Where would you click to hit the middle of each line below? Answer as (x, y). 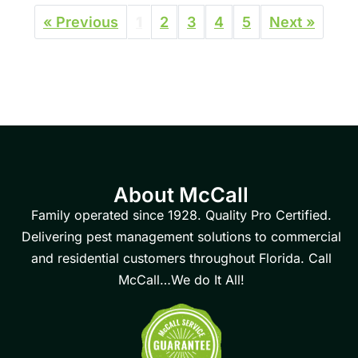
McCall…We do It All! (181, 279)
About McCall (181, 194)
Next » (292, 22)
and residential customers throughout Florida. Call (181, 258)
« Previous (81, 22)
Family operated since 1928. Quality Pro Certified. (181, 215)
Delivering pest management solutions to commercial (181, 236)
